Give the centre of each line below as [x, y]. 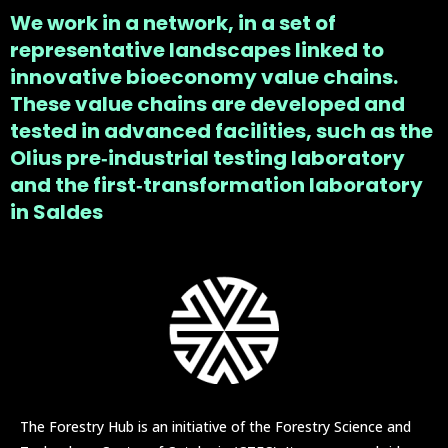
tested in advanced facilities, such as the [221, 131]
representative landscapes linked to [197, 50]
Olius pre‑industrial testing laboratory [207, 158]
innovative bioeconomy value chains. [204, 77]
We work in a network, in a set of [173, 23]
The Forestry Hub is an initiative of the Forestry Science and [215, 427]
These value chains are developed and [207, 104]
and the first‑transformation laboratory [216, 185]
